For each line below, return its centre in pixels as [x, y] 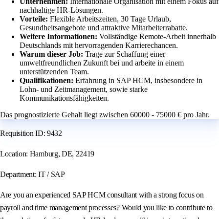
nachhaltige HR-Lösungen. [61, 10]
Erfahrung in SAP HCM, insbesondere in [139, 81]
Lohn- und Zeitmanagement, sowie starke [84, 89]
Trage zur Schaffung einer [125, 54]
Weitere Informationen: [59, 37]
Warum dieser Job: [52, 54]
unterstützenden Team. [54, 72]
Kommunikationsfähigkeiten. [64, 98]
